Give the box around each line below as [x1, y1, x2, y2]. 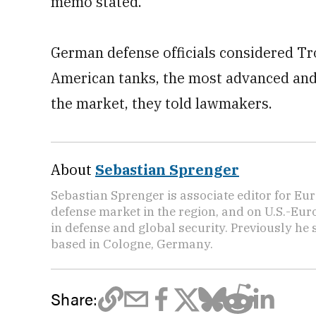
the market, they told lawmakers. [51, 94, 272, 113]
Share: [51, 287, 98, 310]
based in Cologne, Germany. [51, 236, 213, 252]
